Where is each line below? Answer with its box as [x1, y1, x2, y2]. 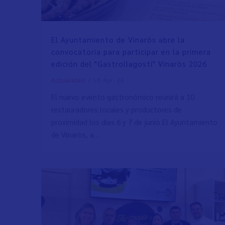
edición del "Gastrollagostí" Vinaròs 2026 [51, 59, 207, 69]
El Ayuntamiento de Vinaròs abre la [51, 35, 185, 45]
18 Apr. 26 [93, 76, 129, 84]
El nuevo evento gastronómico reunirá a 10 [51, 92, 195, 102]
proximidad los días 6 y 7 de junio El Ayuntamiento [51, 117, 218, 127]
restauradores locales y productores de [51, 104, 182, 115]
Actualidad [51, 77, 86, 84]
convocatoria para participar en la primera [51, 47, 211, 57]
